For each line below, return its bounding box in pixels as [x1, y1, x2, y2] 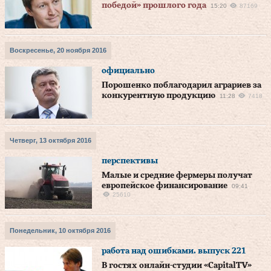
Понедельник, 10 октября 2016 [10, 227, 111, 234]
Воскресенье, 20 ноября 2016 [10, 47, 106, 54]
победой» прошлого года [102, 1, 206, 10]
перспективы [102, 157, 158, 165]
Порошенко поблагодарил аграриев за [102, 81, 261, 90]
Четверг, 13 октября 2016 [10, 137, 91, 144]
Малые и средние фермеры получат [102, 171, 252, 180]
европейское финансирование [102, 181, 227, 190]
